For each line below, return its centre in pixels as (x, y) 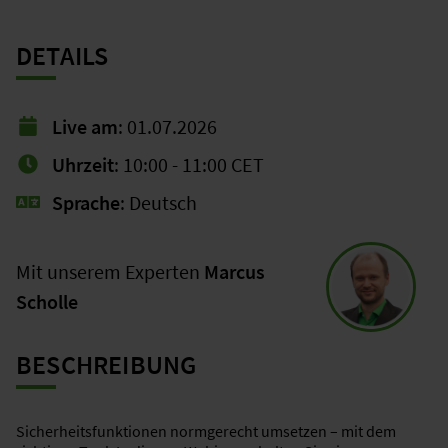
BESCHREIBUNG (106, 364)
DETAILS (62, 55)
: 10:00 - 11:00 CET (189, 164)
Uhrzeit (83, 164)
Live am (85, 126)
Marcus (234, 271)
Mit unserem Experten (110, 271)
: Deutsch (158, 202)
